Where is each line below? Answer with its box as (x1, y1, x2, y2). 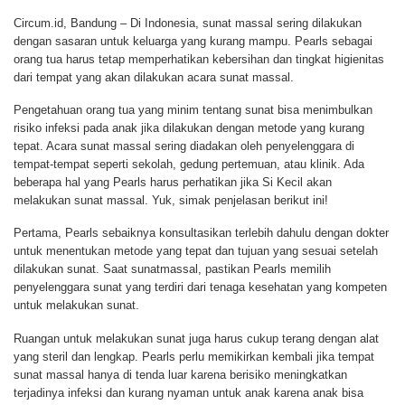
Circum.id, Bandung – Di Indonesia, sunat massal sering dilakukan (14, 15, 362, 30)
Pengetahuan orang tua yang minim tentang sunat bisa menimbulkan (14, 103, 372, 118)
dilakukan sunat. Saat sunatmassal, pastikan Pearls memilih (14, 262, 331, 277)
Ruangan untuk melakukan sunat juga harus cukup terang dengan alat (14, 331, 379, 345)
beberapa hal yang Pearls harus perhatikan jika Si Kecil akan (14, 175, 332, 190)
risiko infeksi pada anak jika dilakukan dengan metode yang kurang (14, 121, 364, 136)
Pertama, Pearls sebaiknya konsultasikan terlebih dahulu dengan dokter (14, 226, 389, 240)
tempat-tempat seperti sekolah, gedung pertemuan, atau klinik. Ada (14, 157, 364, 172)
